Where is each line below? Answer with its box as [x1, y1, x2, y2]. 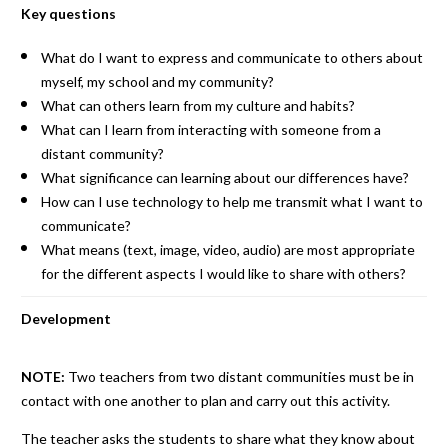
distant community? [40, 145, 164, 162]
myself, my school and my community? [40, 73, 274, 90]
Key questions [20, 5, 116, 22]
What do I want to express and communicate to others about [40, 49, 423, 66]
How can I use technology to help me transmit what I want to [40, 193, 423, 210]
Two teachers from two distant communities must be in [64, 368, 414, 385]
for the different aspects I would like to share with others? [40, 265, 406, 282]
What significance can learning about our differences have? [40, 169, 409, 186]
